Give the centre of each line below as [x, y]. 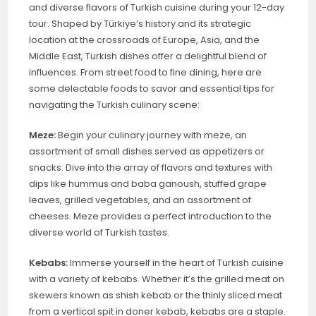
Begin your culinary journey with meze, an [152, 135]
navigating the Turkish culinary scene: [115, 104]
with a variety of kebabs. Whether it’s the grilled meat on [157, 279]
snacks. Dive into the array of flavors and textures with [151, 167]
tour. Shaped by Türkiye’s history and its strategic [140, 23]
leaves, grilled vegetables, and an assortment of [140, 200]
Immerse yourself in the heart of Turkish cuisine [176, 262]
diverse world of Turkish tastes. [99, 232]
